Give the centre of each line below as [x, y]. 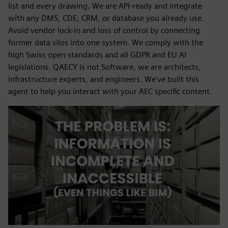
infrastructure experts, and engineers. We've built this [104, 79]
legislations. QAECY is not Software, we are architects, [105, 67]
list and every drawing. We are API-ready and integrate [105, 6]
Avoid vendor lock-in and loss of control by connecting [104, 30]
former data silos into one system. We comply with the [106, 42]
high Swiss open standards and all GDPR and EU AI [97, 55]
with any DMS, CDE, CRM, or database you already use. [106, 18]
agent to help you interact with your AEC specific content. [110, 91]
